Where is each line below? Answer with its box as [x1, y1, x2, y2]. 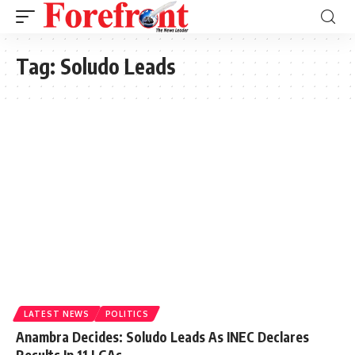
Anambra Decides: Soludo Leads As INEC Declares [16, 327, 309, 345]
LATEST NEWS [24, 308, 90, 319]
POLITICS [105, 308, 149, 319]
